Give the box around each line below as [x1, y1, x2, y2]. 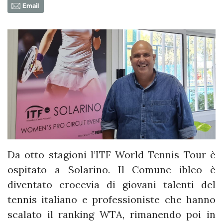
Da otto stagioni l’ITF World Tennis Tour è [7, 148, 216, 161]
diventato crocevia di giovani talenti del [7, 178, 216, 191]
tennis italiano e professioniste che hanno [7, 193, 216, 206]
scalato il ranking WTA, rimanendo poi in [7, 208, 216, 221]
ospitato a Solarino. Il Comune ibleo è [7, 163, 216, 176]
